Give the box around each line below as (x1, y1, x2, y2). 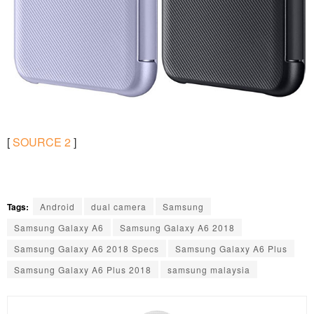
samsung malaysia (168, 263, 250, 275)
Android (40, 200, 75, 212)
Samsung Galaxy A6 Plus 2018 (14, 263, 151, 275)
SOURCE (13, 133, 62, 150)
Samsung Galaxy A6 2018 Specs (14, 242, 159, 254)
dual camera (91, 200, 146, 212)
